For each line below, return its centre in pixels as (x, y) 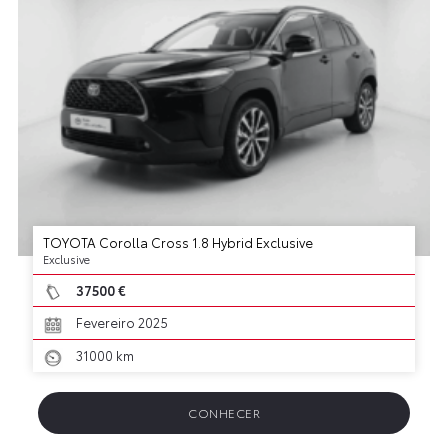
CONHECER (224, 412)
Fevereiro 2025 (120, 322)
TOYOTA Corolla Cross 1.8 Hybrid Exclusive (177, 241)
